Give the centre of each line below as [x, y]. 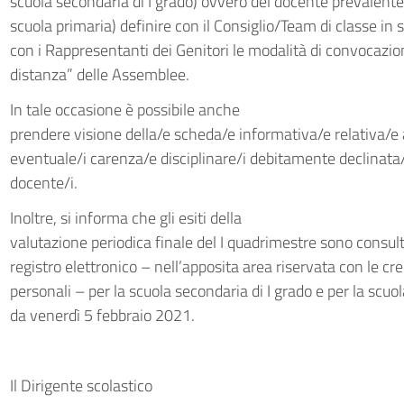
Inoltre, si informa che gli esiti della [125, 218]
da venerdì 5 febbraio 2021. [102, 315]
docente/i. [43, 183]
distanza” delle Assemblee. [101, 74]
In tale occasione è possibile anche [124, 110]
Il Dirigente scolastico [81, 386]
